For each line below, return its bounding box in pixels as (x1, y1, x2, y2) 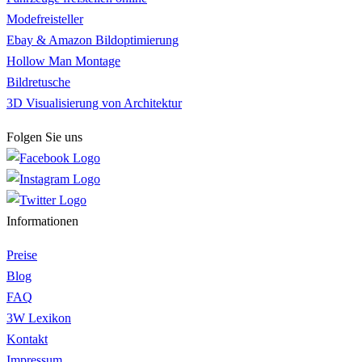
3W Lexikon (6, 310, 71, 326)
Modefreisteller (6, 11, 83, 27)
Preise (6, 247, 37, 263)
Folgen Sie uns (6, 128, 82, 145)
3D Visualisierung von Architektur (6, 95, 182, 111)
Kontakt (6, 331, 48, 347)
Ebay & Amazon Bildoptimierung (6, 32, 179, 48)
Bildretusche (6, 74, 70, 90)
